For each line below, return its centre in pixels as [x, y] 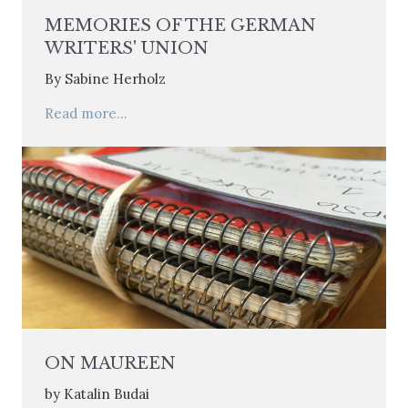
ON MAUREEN [110, 363]
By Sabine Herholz [105, 78]
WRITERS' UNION [127, 48]
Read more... [86, 113]
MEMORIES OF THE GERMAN [180, 25]
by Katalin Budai [97, 393]
